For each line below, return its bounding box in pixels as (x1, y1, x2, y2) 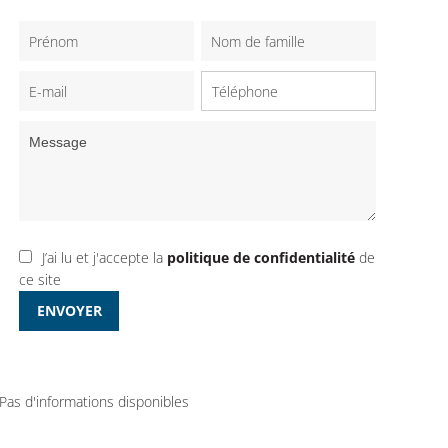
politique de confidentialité (167, 248, 356, 267)
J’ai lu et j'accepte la (42, 248, 168, 267)
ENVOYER (36, 301, 102, 320)
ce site (19, 270, 62, 289)
